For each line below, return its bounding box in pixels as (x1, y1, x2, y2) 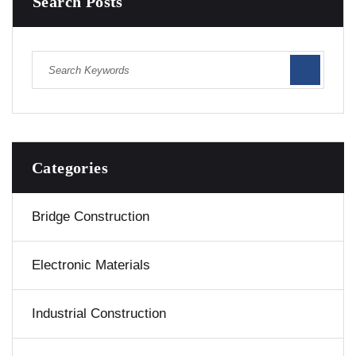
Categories (32, 159, 108, 177)
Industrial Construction (32, 306, 166, 322)
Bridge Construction (32, 209, 149, 225)
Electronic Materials (32, 257, 150, 273)
